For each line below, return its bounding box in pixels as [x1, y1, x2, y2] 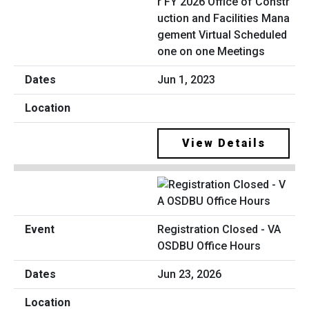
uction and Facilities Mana [157, 11, 290, 25]
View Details [181, 136, 266, 150]
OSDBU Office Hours [157, 239, 261, 253]
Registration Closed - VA [157, 223, 281, 237]
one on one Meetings [157, 44, 265, 58]
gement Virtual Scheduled [157, 28, 287, 41]
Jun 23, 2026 [157, 268, 221, 281]
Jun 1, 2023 [157, 72, 215, 86]
